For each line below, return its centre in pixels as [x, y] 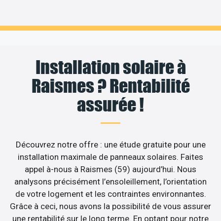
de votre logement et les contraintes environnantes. [110, 194]
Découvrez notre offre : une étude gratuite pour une [110, 144]
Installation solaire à [110, 67]
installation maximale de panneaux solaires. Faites [110, 157]
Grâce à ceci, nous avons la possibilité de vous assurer [110, 206]
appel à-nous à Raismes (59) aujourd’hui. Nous [110, 169]
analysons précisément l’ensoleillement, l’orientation [110, 181]
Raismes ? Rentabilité [110, 86]
